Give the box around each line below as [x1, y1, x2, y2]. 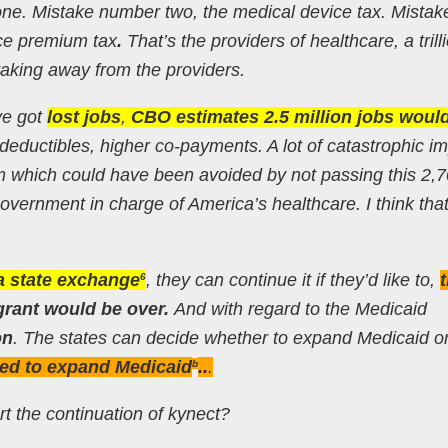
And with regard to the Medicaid [173, 298, 427, 319]
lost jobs [46, 106, 121, 127]
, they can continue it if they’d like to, [145, 269, 440, 290]
